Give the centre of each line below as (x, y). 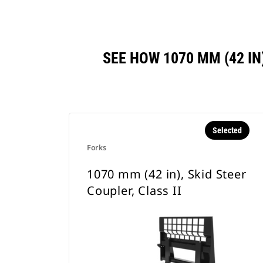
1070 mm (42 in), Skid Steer (167, 174)
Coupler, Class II (134, 190)
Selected (227, 130)
